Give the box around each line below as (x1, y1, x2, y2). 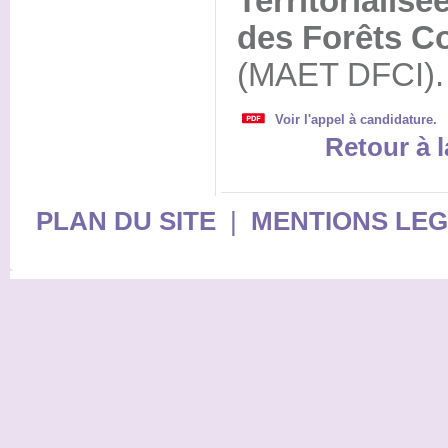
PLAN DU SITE (35, 206, 216, 237)
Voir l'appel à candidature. (274, 112, 437, 128)
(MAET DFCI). (236, 57, 444, 93)
